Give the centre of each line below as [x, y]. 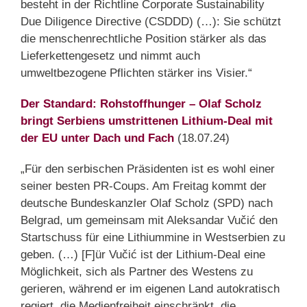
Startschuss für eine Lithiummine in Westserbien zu [153, 238]
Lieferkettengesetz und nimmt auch [110, 56]
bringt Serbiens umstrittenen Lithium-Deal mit [147, 121]
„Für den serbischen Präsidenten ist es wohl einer [148, 169]
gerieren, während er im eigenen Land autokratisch [150, 289]
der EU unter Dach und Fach [97, 138]
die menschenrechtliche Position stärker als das [144, 39]
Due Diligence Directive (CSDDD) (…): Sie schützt [151, 22]
